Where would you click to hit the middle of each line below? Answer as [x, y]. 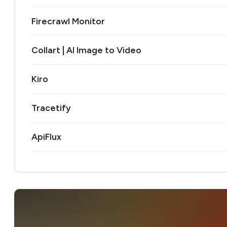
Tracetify [51, 108]
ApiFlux [46, 137]
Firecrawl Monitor [68, 21]
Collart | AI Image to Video [86, 50]
